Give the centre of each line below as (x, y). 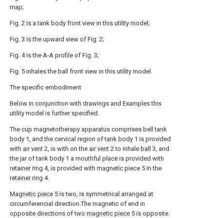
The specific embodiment (45, 87)
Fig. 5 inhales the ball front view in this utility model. (81, 71)
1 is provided (152, 139)
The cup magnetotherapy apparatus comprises (76, 129)
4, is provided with (70, 168)
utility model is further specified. (54, 113)
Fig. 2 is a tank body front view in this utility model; (80, 23)
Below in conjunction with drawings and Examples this (86, 103)
